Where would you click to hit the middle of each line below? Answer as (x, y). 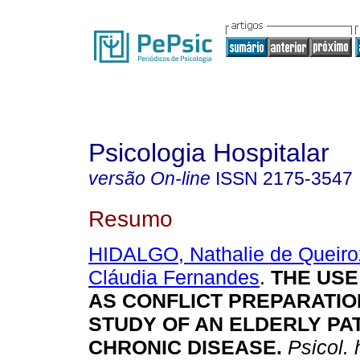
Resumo (131, 218)
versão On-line (149, 178)
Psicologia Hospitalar (209, 153)
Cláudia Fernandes (174, 278)
